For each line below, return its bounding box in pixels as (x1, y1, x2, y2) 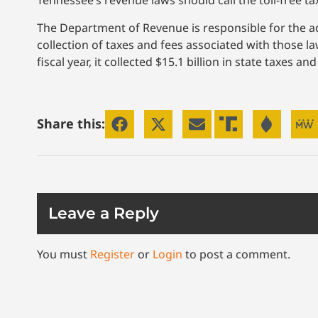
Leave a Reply (48, 204, 159, 224)
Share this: (37, 115, 105, 133)
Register (90, 246, 135, 263)
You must (37, 246, 90, 263)
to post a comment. (182, 246, 290, 263)
